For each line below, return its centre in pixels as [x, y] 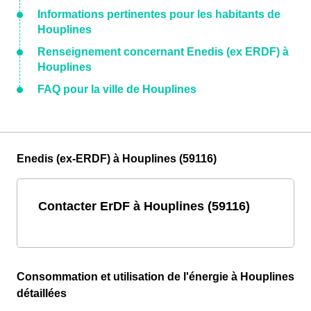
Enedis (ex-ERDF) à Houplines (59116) [117, 159]
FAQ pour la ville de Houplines [117, 90]
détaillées [42, 294]
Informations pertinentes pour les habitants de [159, 15]
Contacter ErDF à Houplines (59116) [144, 206]
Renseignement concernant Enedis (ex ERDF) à [163, 52]
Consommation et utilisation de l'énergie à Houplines [155, 277]
